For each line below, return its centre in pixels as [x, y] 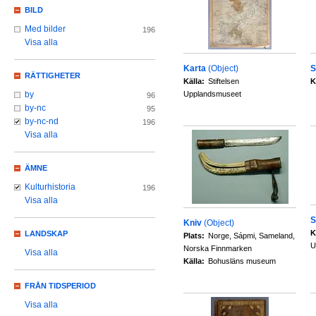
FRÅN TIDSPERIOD [60, 286]
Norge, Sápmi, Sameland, [251, 236]
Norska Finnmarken [218, 248]
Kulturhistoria [50, 187]
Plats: [194, 236]
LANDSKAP [46, 234]
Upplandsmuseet [212, 94]
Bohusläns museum [242, 261]
